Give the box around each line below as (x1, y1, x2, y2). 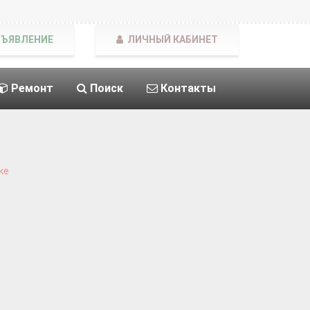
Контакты (158, 82, 216, 95)
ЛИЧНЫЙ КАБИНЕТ (125, 34, 218, 45)
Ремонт (8, 82, 53, 95)
